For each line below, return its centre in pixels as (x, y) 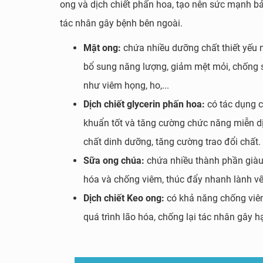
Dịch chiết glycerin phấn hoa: (145, 104)
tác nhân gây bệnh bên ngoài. (121, 23)
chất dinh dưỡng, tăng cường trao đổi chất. (172, 142)
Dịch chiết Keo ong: (125, 198)
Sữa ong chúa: (115, 161)
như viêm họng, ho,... (126, 85)
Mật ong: (102, 48)
